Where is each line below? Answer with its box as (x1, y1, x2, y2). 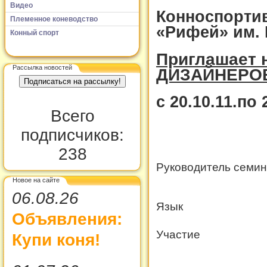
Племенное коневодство (10, 14, 98, 23)
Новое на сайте (13, 176, 60, 184)
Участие (156, 228, 200, 241)
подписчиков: (21, 126, 124, 144)
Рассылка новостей (13, 63, 72, 71)
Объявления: (12, 210, 122, 228)
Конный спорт (10, 28, 59, 37)
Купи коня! (12, 231, 100, 249)
